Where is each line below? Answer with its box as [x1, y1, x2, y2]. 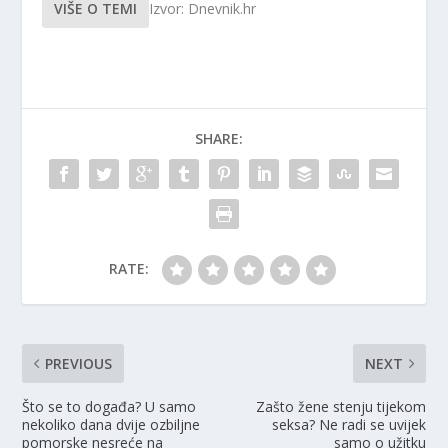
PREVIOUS [45, 353, 113, 373]
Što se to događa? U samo [22, 396, 197, 416]
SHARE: [195, 128, 243, 148]
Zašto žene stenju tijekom [255, 396, 426, 416]
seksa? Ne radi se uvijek [271, 414, 426, 434]
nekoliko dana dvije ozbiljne [22, 414, 201, 434]
